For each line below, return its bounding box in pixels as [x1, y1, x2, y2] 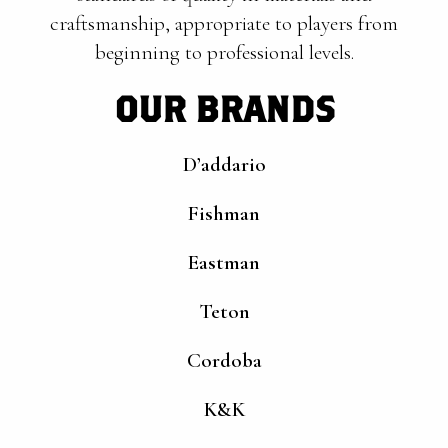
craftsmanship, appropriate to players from [50, 11, 398, 36]
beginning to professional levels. [94, 40, 354, 65]
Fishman [188, 201, 260, 226]
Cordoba [186, 348, 262, 373]
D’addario [182, 152, 266, 177]
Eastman [188, 250, 260, 275]
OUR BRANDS [113, 87, 335, 130]
